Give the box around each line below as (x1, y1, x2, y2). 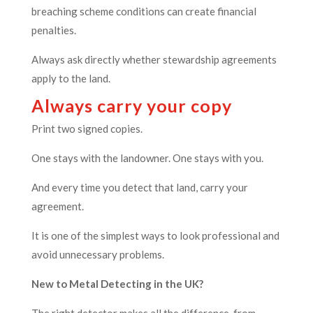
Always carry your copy (31, 95, 232, 117)
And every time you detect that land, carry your (31, 181, 248, 194)
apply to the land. (31, 72, 110, 85)
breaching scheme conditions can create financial (31, 5, 256, 18)
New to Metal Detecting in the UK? (31, 277, 203, 291)
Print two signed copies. (31, 122, 143, 136)
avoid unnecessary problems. (31, 248, 164, 261)
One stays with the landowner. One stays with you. (31, 152, 263, 165)
